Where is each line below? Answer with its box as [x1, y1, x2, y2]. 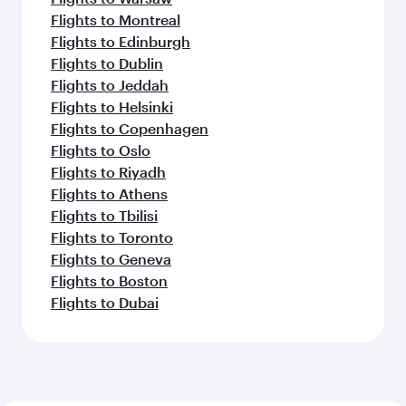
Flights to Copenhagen [51, 120, 208, 137]
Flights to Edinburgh [51, 33, 190, 50]
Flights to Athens [51, 185, 168, 202]
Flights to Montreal [51, 11, 180, 28]
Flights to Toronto [51, 228, 173, 246]
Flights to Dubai [51, 294, 159, 311]
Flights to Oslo [51, 141, 150, 159]
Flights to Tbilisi [51, 207, 158, 224]
